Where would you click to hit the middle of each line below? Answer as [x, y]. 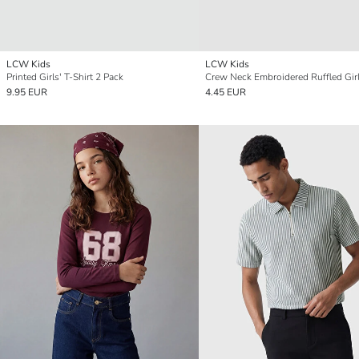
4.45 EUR [226, 92]
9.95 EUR [27, 92]
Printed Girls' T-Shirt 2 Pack [65, 77]
